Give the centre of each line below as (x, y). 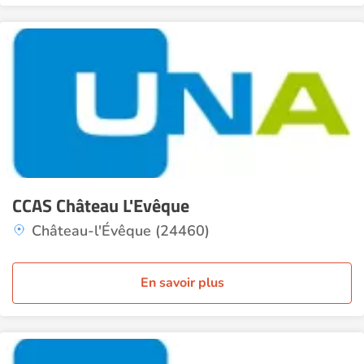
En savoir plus (182, 283)
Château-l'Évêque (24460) (121, 231)
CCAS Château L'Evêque (101, 206)
